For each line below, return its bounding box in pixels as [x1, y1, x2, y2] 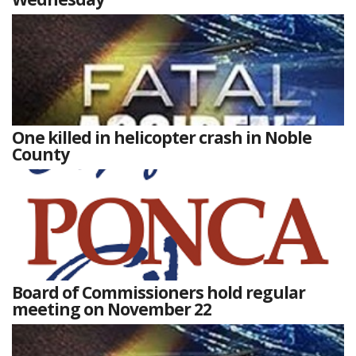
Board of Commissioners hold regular [12, 281, 305, 304]
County [12, 143, 69, 166]
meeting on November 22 [12, 298, 211, 321]
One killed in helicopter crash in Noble [12, 126, 311, 149]
